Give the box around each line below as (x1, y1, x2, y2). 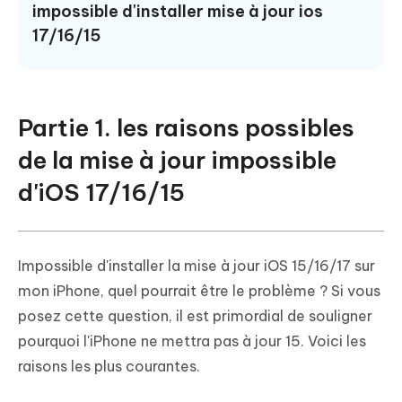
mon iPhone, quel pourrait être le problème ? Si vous (18, 282, 380, 301)
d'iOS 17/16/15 (18, 178, 185, 208)
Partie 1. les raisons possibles (18, 113, 354, 144)
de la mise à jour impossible (18, 145, 336, 176)
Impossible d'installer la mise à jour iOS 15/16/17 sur (18, 257, 375, 275)
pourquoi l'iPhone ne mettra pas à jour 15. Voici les (18, 332, 366, 351)
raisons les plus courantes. (18, 357, 200, 376)
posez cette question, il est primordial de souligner (18, 307, 372, 326)
